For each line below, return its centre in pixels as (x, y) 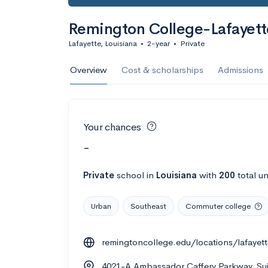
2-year (159, 43)
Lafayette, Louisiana (103, 43)
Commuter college (218, 206)
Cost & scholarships (162, 70)
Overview (89, 70)
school (130, 175)
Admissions (240, 70)
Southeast (148, 206)
